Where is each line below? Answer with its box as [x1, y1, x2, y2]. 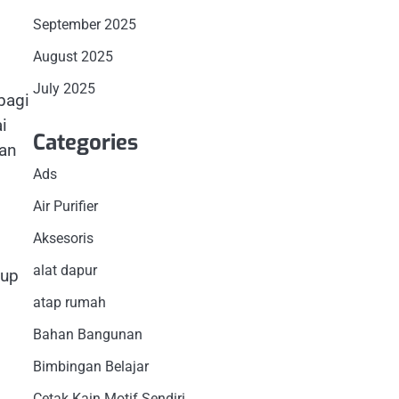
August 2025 [32, 47, 113, 65]
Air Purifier [32, 197, 98, 215]
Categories [32, 127, 138, 157]
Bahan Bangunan [32, 325, 142, 343]
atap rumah [32, 293, 106, 311]
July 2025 [32, 79, 95, 97]
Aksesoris [32, 229, 94, 247]
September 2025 [32, 15, 136, 33]
